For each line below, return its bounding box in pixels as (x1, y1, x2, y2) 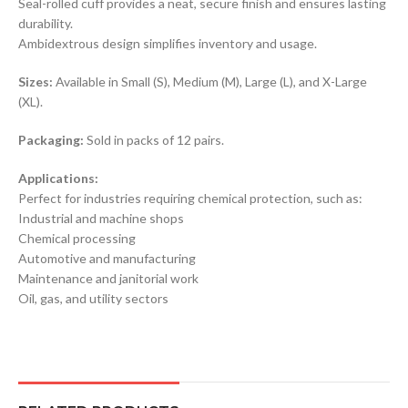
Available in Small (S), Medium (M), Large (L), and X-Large (53, 73, 367, 89)
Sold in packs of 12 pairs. (84, 131, 224, 148)
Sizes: (18, 73, 53, 89)
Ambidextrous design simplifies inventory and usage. (18, 35, 317, 51)
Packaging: (18, 131, 84, 148)
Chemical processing (18, 229, 136, 246)
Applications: (18, 169, 98, 186)
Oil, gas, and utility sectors (18, 290, 168, 306)
